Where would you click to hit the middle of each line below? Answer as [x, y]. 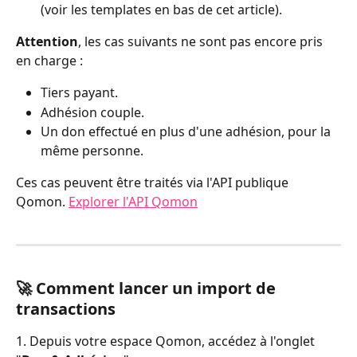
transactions [66, 309]
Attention [47, 42]
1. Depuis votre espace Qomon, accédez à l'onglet [167, 341]
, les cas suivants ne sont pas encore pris [202, 42]
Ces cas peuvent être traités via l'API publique [154, 183]
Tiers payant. [79, 93]
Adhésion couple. [92, 112]
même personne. [92, 151]
